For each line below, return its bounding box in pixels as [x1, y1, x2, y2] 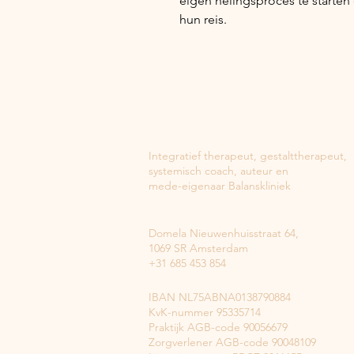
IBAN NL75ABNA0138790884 [149, 290, 291, 304]
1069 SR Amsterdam [149, 241, 248, 255]
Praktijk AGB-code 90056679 [149, 320, 288, 334]
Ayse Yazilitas [149, 134, 216, 148]
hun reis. [179, 12, 230, 27]
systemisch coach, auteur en [149, 164, 288, 178]
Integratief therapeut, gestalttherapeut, [149, 149, 347, 163]
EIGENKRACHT [149, 115, 251, 132]
